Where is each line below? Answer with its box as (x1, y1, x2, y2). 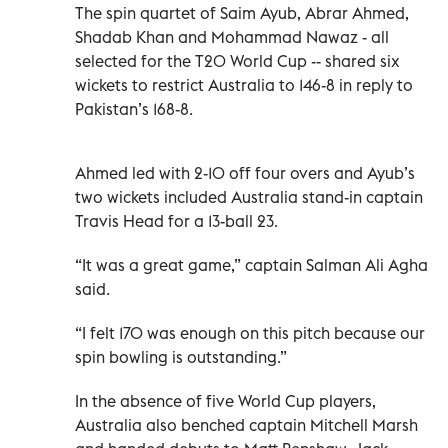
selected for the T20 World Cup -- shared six (75, 50, 400, 71)
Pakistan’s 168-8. (75, 98, 193, 119)
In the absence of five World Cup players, (75, 390, 376, 411)
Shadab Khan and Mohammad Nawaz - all (75, 26, 389, 47)
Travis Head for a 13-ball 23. (75, 210, 278, 231)
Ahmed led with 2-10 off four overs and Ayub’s (75, 162, 415, 183)
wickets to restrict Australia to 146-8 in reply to (75, 74, 413, 95)
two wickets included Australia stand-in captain (75, 186, 423, 207)
